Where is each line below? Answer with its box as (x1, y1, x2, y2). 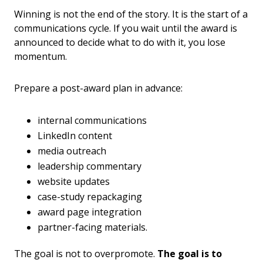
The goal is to (157, 247, 222, 261)
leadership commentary (38, 160, 141, 173)
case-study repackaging (38, 190, 142, 204)
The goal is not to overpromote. (14, 247, 157, 261)
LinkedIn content (38, 129, 112, 143)
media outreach (38, 144, 106, 158)
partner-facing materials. (38, 221, 147, 234)
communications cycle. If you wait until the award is (14, 22, 237, 35)
